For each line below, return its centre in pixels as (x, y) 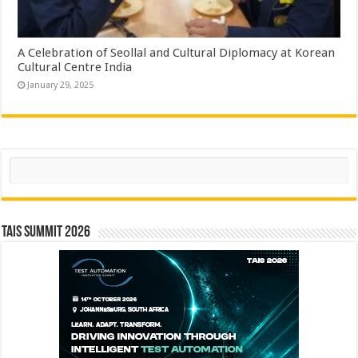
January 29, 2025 (61, 85)
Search (25, 162)
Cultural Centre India (75, 67)
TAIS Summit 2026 (46, 232)
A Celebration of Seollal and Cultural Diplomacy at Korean (177, 52)
